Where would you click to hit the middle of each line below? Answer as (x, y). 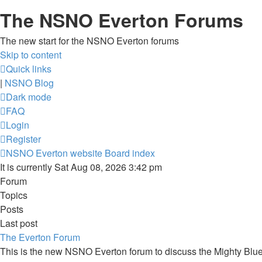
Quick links (29, 69)
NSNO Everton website (54, 153)
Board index (130, 153)
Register (23, 139)
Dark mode (29, 97)
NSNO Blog (29, 83)
